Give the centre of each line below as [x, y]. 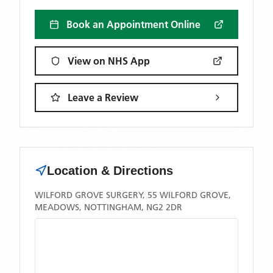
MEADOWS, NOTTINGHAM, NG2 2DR [108, 207]
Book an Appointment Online [133, 24]
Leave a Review [103, 97]
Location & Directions [110, 171]
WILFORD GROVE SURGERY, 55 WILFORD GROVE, [133, 195]
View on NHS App [109, 61]
